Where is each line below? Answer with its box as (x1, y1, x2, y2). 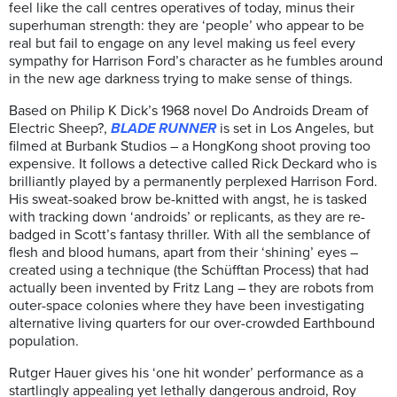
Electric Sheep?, (9, 120, 111, 138)
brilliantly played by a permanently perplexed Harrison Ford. (9, 173, 378, 191)
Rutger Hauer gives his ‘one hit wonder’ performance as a (9, 364, 363, 383)
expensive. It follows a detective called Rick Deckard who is (9, 155, 377, 174)
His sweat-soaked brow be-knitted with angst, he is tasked (9, 191, 367, 209)
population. (9, 332, 79, 351)
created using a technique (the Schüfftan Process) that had (9, 261, 369, 280)
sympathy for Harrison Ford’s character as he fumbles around (9, 52, 383, 71)
